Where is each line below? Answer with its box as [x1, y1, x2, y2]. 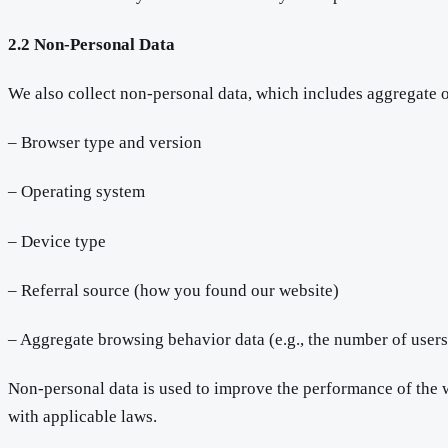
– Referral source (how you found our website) [8, 280, 339, 300]
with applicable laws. [8, 407, 157, 427]
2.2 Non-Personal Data [8, 34, 175, 54]
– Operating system [8, 182, 145, 202]
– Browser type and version [8, 133, 202, 153]
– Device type [8, 231, 106, 251]
